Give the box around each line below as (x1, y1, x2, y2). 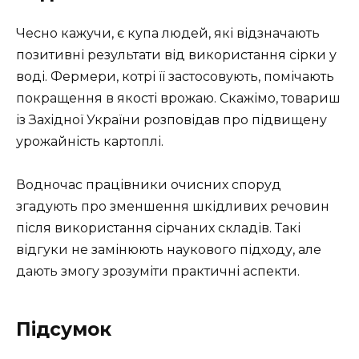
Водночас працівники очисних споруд (16, 177, 281, 193)
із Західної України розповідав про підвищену (16, 112, 327, 128)
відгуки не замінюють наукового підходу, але (16, 242, 321, 258)
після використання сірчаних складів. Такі (16, 220, 301, 236)
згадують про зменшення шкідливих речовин (16, 199, 329, 215)
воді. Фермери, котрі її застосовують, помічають (16, 69, 334, 85)
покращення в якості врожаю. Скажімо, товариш (16, 91, 341, 107)
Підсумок (16, 318, 111, 341)
